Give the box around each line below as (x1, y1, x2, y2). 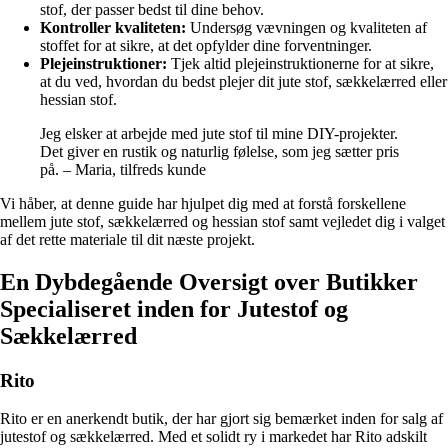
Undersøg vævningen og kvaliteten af (186, 18, 427, 36)
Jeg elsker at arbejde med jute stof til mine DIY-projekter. (40, 124, 398, 142)
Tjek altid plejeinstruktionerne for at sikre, (167, 54, 434, 72)
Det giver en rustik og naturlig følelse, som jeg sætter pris (40, 142, 399, 160)
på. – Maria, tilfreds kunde (40, 160, 206, 178)
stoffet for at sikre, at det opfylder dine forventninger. (40, 36, 372, 54)
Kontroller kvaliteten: (40, 18, 186, 36)
